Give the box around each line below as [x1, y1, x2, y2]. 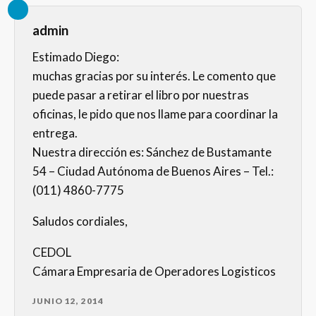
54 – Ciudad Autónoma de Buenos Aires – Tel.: [32, 164, 274, 179]
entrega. [32, 126, 78, 141]
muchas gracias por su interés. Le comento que [32, 68, 276, 84]
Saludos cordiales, [32, 214, 128, 229]
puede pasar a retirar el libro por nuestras [32, 87, 249, 103]
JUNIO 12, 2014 [32, 296, 104, 307]
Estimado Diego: [32, 49, 119, 65]
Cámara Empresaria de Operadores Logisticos [32, 264, 276, 279]
